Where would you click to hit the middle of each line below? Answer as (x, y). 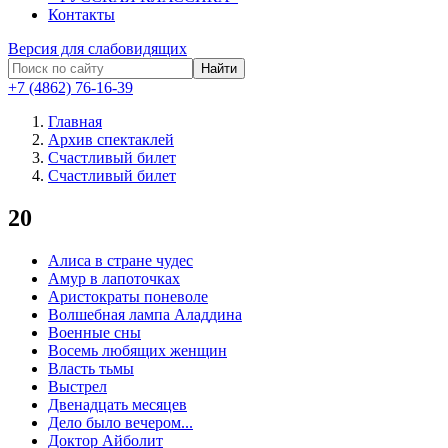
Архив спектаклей (111, 139)
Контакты (81, 14)
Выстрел (77, 386)
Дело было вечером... (120, 422)
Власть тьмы (91, 368)
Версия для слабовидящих (97, 48)
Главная (75, 121)
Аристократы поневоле (128, 296)
